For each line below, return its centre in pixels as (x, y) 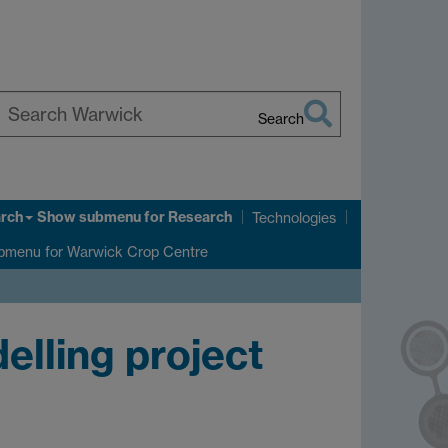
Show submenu (89, 217)
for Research (186, 217)
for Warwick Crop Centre (124, 251)
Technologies (294, 217)
